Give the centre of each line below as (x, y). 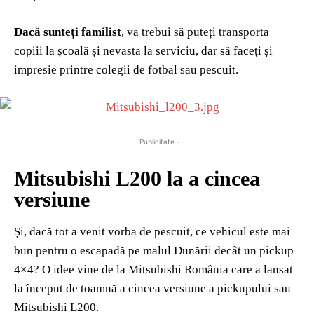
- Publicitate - (157, 141)
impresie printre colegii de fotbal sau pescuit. (126, 69)
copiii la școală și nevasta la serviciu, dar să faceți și (143, 50)
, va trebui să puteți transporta (195, 32)
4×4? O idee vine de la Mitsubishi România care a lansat (153, 269)
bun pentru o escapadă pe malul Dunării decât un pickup (154, 250)
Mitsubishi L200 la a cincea (137, 178)
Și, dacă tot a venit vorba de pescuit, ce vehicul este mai (152, 231)
